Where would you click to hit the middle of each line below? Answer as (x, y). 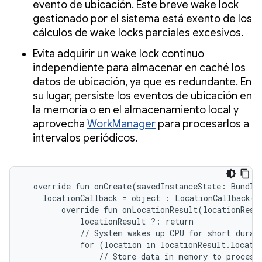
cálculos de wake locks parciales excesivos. (138, 32)
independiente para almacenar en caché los (139, 68)
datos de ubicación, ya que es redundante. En (142, 82)
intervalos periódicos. (85, 138)
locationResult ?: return (109, 221)
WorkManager (121, 124)
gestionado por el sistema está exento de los (142, 18)
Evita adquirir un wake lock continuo (118, 54)
